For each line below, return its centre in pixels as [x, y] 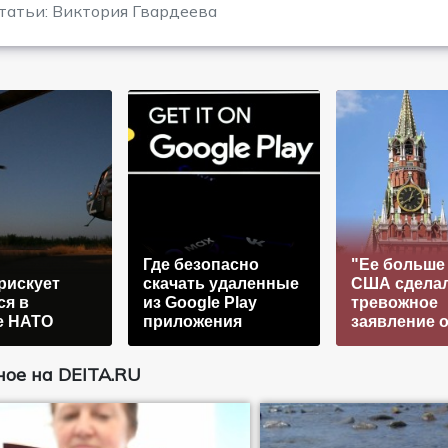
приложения [192, 321]
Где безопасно [200, 264]
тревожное [394, 302]
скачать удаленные [220, 283]
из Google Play [199, 302]
